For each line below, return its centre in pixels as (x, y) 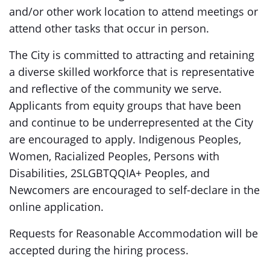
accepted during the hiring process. (100, 250)
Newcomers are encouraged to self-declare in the (134, 190)
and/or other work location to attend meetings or (133, 11)
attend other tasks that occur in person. (112, 28)
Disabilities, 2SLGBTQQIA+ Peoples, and (109, 173)
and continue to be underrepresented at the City (131, 122)
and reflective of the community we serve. (115, 89)
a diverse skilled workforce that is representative (132, 72)
